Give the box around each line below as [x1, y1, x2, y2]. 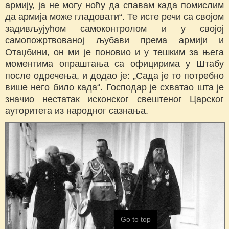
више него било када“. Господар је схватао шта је [5, 82, 224, 93]
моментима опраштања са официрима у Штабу [5, 59, 224, 70]
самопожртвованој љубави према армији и [5, 35, 224, 46]
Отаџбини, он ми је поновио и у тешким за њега [5, 47, 224, 58]
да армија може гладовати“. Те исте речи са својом [5, 12, 224, 22]
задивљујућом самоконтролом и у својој [5, 24, 224, 34]
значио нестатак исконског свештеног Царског [5, 94, 224, 105]
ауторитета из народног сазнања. [5, 106, 148, 117]
